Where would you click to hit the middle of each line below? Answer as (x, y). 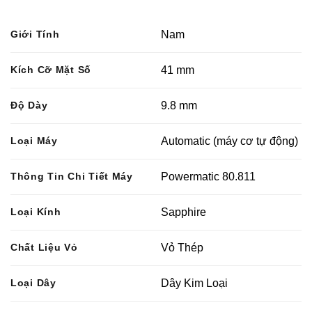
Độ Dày (29, 106)
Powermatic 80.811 (209, 177)
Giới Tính (35, 34)
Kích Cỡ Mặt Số (51, 70)
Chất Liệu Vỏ (44, 248)
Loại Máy (34, 141)
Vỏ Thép (182, 248)
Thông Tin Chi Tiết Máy (72, 177)
